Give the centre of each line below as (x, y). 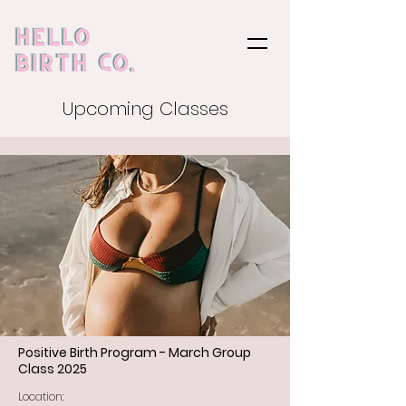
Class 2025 (53, 369)
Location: (41, 396)
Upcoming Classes (145, 109)
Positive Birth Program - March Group (135, 353)
